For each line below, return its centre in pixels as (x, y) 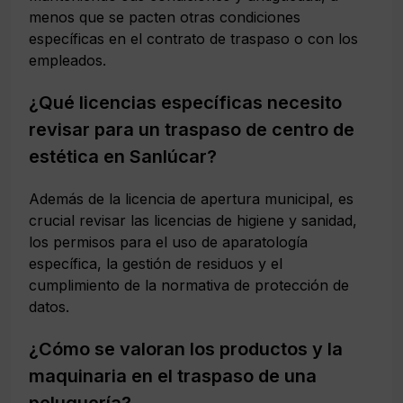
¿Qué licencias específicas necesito (185, 102)
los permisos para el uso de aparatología (168, 242)
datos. (49, 306)
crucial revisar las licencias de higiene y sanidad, (193, 220)
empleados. (67, 60)
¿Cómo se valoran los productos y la (186, 349)
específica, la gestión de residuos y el (156, 263)
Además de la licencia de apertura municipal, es (191, 198)
